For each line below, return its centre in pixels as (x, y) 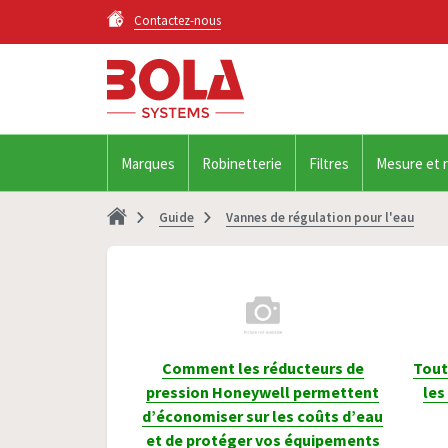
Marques (148, 163)
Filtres (329, 163)
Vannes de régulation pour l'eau (320, 217)
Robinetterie (242, 163)
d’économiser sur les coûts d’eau (262, 416)
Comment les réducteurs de (262, 368)
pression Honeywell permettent (262, 392)
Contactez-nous (177, 20)
